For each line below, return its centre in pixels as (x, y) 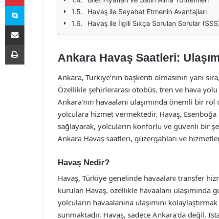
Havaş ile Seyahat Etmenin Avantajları (147, 11)
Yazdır (33, 44)
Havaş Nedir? (84, 162)
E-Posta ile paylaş (33, 25)
